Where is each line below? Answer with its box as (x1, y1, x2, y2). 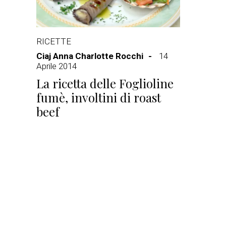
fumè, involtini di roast (36, 89, 161, 105)
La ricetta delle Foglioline (36, 75, 174, 91)
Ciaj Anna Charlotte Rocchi (36, 51, 143, 61)
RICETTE (36, 36, 71, 46)
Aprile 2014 (36, 61, 77, 71)
